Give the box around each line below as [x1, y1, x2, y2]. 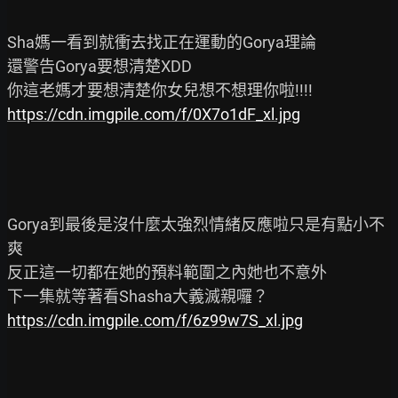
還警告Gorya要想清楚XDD [7, 56, 192, 76]
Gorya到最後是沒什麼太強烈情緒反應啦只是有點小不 [7, 214, 385, 234]
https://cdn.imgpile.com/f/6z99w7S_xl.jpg [7, 310, 303, 330]
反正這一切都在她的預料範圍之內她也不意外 [7, 262, 327, 282]
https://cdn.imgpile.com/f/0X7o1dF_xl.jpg [7, 104, 300, 123]
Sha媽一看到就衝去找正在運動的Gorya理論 [7, 32, 316, 52]
